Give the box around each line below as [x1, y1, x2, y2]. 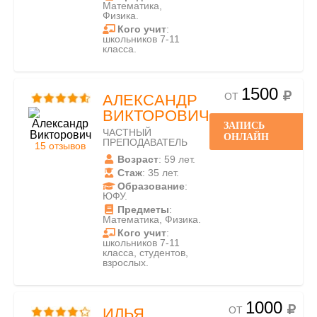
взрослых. [103, 257, 149, 268]
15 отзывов [35, 140, 86, 151]
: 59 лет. [158, 154, 195, 165]
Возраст [117, 154, 158, 165]
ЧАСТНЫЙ [103, 127, 151, 138]
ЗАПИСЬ [224, 120, 265, 131]
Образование [117, 180, 185, 192]
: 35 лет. [142, 167, 179, 178]
